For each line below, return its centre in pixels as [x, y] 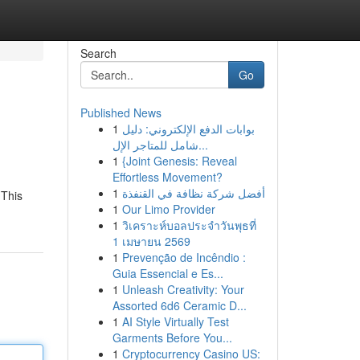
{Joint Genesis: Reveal [179, 161]
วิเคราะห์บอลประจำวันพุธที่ [189, 225]
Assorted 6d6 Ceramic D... [179, 305]
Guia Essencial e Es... [168, 273]
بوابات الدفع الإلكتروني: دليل [188, 129]
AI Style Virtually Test [175, 321]
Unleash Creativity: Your [183, 289]
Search [98, 53]
